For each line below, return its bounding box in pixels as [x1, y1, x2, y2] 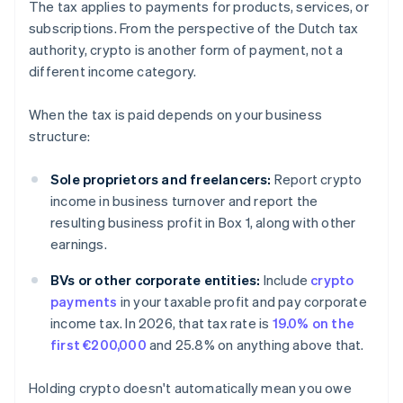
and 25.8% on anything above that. [146, 336, 364, 354]
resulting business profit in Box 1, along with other [50, 213, 356, 232]
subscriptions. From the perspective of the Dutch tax [29, 19, 359, 38]
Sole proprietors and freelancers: [50, 170, 272, 189]
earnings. [50, 235, 107, 254]
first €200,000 [50, 336, 147, 354]
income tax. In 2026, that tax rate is [50, 314, 273, 333]
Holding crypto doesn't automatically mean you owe [29, 379, 352, 398]
